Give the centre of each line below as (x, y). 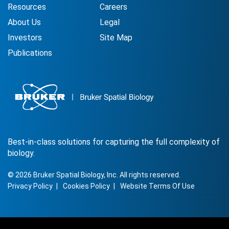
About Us (24, 22)
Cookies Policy (86, 186)
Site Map (116, 38)
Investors (25, 38)
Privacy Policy (30, 186)
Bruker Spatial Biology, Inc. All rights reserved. (106, 175)
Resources (27, 7)
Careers (113, 7)
